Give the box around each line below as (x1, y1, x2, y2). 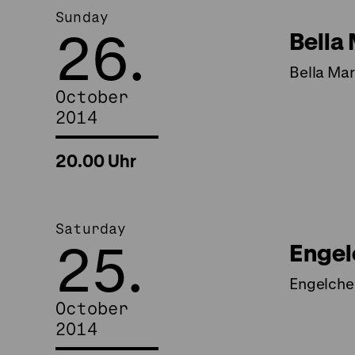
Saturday (55, 220, 127, 237)
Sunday (55, 9, 109, 25)
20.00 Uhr (55, 151, 136, 171)
